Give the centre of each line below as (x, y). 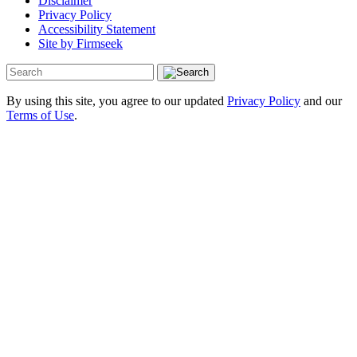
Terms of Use (40, 116)
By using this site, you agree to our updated (117, 101)
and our (321, 101)
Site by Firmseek (80, 44)
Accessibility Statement (97, 29)
